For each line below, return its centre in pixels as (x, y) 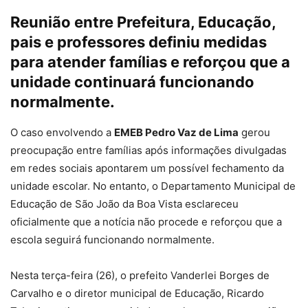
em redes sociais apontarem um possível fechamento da (147, 168)
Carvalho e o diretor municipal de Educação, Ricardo (137, 294)
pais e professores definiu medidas (139, 42)
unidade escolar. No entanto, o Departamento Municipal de (153, 186)
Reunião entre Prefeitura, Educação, (143, 22)
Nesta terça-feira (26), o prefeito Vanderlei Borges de (140, 276)
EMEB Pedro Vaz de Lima (176, 133)
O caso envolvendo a (62, 133)
